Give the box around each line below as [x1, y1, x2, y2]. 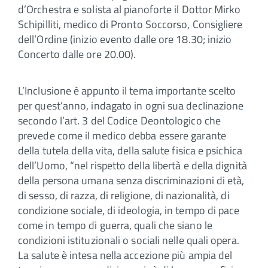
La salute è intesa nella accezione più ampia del [18, 246, 233, 263]
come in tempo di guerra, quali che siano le [18, 217, 212, 233]
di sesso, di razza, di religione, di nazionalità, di [18, 187, 230, 203]
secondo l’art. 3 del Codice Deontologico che [18, 112, 221, 129]
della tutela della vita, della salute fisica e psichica [18, 142, 242, 159]
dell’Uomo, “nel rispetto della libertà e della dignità [18, 157, 247, 173]
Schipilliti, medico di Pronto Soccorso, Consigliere [18, 16, 243, 32]
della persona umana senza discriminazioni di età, [18, 172, 245, 188]
